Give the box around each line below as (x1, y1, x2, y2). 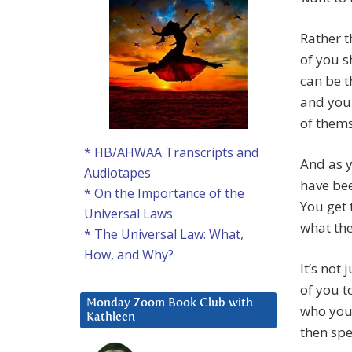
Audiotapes (84, 164, 151, 182)
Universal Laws (84, 205, 173, 223)
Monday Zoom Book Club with (86, 297, 253, 310)
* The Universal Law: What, (84, 225, 244, 244)
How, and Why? (84, 246, 174, 264)
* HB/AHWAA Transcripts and (84, 144, 258, 162)
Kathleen (86, 311, 135, 324)
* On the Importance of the (84, 185, 244, 203)
